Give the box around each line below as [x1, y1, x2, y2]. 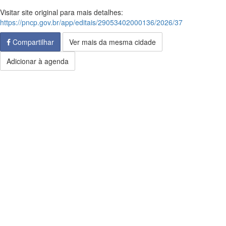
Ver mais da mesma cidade [69, 37, 156, 47]
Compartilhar [11, 37, 54, 47]
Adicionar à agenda [7, 56, 69, 66]
